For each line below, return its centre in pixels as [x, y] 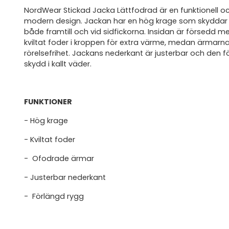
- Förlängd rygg [54, 196]
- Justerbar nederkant [65, 177]
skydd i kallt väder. [58, 64]
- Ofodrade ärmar [59, 158]
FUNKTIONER [48, 101]
